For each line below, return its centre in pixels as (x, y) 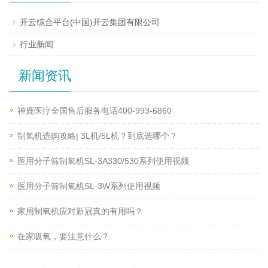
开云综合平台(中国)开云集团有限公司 (90, 22)
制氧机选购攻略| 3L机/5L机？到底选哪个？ (98, 136)
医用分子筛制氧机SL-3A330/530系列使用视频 (103, 161)
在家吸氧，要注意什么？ (63, 237)
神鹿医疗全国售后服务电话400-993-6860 (95, 111)
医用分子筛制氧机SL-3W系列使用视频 (89, 186)
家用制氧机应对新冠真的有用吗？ (80, 211)
